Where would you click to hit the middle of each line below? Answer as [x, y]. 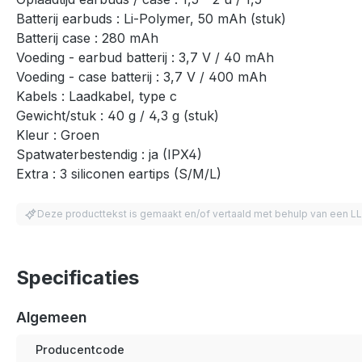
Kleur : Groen [58, 135]
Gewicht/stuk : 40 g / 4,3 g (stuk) [118, 115]
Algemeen [51, 317]
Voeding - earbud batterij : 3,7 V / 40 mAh [145, 57]
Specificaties [78, 277]
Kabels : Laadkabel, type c [97, 96]
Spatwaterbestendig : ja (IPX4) [109, 154]
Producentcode [80, 349]
